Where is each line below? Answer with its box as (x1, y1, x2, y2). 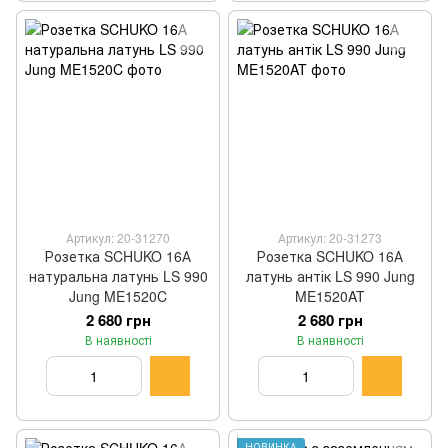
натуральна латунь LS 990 (28, 266, 208, 286)
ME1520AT (295, 286, 365, 306)
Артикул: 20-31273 (278, 229, 382, 246)
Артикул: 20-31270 (66, 229, 170, 246)
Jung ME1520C (69, 286, 167, 306)
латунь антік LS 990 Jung (245, 266, 415, 286)
